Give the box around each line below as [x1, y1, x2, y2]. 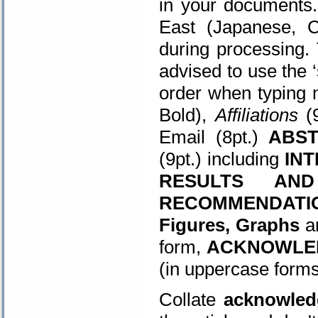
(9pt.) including [159, 148, 285, 170]
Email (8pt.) [159, 126, 259, 148]
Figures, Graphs [159, 214, 300, 236]
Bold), [159, 104, 215, 126]
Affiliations [214, 104, 298, 126]
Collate [159, 289, 216, 310]
